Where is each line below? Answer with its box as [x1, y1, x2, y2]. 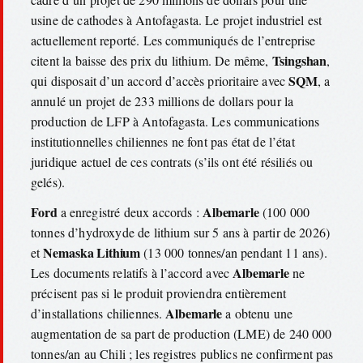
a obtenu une [222, 305, 293, 322]
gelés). [31, 173, 66, 190]
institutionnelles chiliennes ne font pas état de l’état [31, 132, 295, 150]
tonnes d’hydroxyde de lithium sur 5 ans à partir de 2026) [31, 224, 331, 241]
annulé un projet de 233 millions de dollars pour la [31, 92, 294, 109]
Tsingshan [271, 50, 327, 70]
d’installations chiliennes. [31, 305, 166, 322]
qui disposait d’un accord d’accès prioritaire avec [31, 71, 289, 89]
